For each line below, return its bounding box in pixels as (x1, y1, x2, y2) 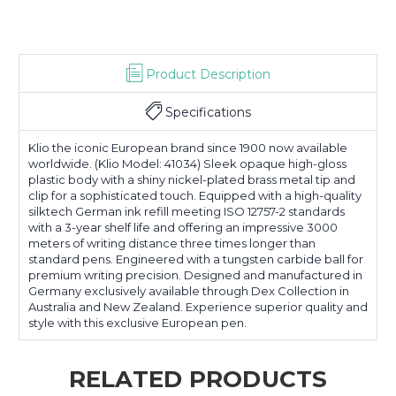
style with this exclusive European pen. (28, 315, 247, 330)
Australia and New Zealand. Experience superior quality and (28, 299, 368, 314)
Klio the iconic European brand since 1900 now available (28, 140, 347, 155)
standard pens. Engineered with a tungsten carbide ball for (28, 251, 363, 266)
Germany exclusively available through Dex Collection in (28, 283, 349, 298)
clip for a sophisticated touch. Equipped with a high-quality (28, 187, 362, 202)
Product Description (145, 65, 270, 82)
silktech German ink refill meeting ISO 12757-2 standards (28, 203, 345, 218)
